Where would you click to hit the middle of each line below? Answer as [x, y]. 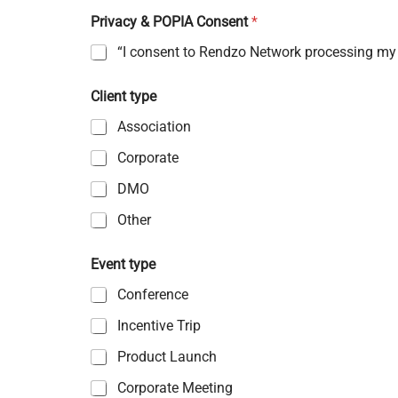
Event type [123, 264]
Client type [123, 96]
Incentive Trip [159, 326]
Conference [153, 295]
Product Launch [167, 357]
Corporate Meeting [175, 388]
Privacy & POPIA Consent [171, 22]
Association [154, 127]
